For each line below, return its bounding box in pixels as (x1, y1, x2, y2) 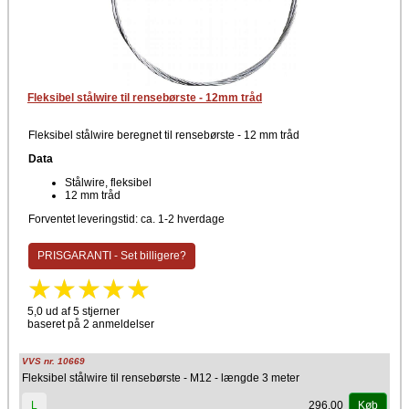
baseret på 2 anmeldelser (27, 318, 154, 330)
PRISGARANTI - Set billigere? (37, 249, 186, 263)
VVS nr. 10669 (22, 356, 85, 366)
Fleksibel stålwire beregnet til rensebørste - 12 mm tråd (28, 129, 299, 142)
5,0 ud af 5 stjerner (27, 305, 120, 318)
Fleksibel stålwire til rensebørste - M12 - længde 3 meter (22, 372, 299, 384)
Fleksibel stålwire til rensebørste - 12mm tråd (27, 91, 262, 104)
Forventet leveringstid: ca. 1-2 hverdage (28, 213, 225, 225)
